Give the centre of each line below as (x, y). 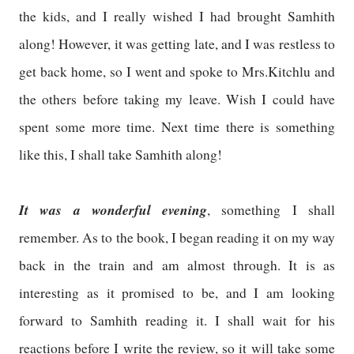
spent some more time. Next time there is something (177, 126)
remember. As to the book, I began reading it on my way (177, 237)
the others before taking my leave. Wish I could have (177, 99)
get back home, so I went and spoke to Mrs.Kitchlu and (177, 71)
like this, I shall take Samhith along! (123, 154)
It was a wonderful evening (113, 209)
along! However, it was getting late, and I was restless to (177, 43)
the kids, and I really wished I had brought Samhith (177, 16)
